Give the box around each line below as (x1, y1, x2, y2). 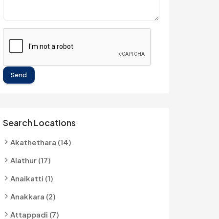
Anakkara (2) (10, 192, 56, 201)
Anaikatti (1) (10, 174, 53, 183)
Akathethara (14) (10, 137, 71, 147)
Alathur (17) (10, 155, 51, 165)
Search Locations (3, 117, 76, 128)
